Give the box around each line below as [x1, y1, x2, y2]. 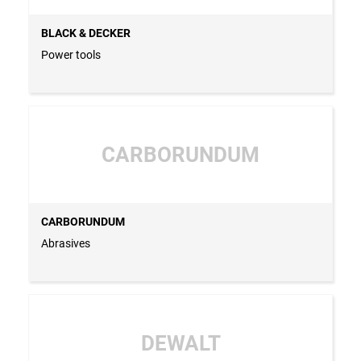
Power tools [41, 48, 101, 61]
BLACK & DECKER [41, 26, 131, 39]
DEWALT [140, 330, 221, 355]
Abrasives [41, 236, 90, 250]
